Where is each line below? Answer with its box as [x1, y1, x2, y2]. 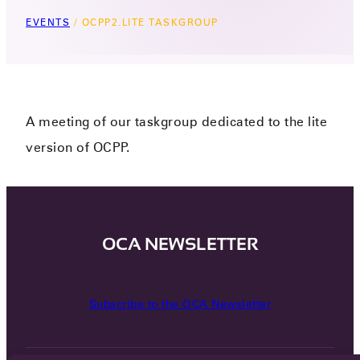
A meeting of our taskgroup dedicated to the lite [26, 113, 328, 129]
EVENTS [26, 15, 70, 28]
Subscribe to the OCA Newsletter [88, 297, 272, 310]
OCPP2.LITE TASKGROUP [81, 15, 219, 28]
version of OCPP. [26, 139, 130, 155]
